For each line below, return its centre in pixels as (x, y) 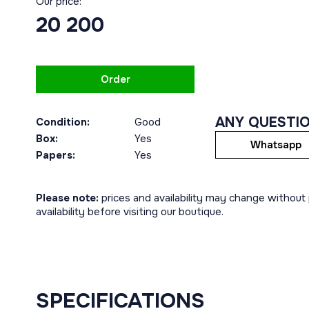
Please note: (67, 198)
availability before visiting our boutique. (130, 212)
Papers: (56, 155)
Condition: (63, 122)
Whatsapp (276, 145)
